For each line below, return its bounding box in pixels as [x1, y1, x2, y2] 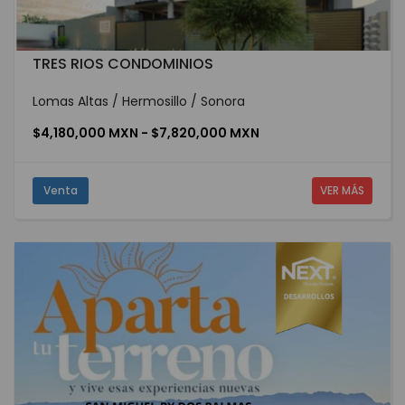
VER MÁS [319, 183, 364, 199]
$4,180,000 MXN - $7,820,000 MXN [33, 124, 259, 143]
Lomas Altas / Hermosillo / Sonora [33, 92, 245, 111]
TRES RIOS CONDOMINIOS [33, 53, 213, 75]
